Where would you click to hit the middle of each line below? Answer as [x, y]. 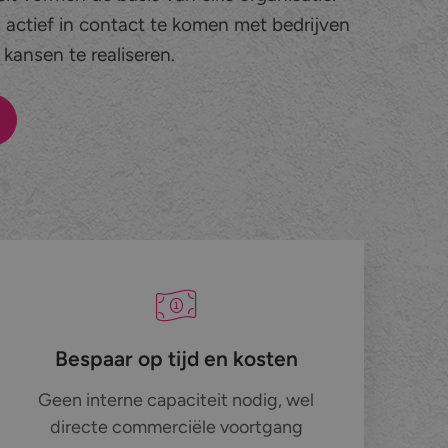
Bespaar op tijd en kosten [176, 359]
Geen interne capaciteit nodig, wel [176, 400]
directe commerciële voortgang [176, 427]
